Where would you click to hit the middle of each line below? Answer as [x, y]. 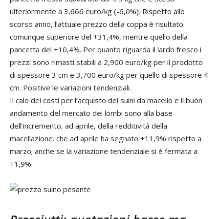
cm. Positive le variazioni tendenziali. [70, 87]
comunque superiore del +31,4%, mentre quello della [99, 36]
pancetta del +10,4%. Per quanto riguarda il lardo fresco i [106, 49]
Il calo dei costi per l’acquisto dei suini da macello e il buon [106, 100]
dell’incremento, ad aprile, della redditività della [88, 125]
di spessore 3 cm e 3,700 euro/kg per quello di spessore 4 [109, 75]
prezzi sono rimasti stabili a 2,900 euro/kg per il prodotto [106, 62]
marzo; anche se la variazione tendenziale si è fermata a [104, 151]
